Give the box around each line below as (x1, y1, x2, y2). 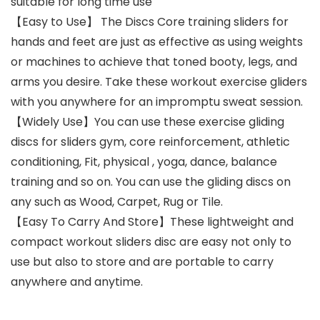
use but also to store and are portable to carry (11, 254, 274, 271)
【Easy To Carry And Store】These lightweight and (11, 214, 294, 231)
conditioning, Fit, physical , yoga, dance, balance (11, 154, 277, 171)
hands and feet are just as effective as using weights (11, 34, 303, 51)
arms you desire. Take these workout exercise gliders (11, 74, 307, 91)
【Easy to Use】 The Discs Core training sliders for (11, 14, 289, 31)
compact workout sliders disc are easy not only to (11, 234, 291, 251)
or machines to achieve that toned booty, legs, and (11, 54, 297, 71)
